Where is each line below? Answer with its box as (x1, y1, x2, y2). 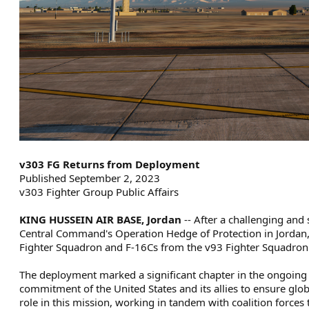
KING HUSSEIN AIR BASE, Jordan (19, 212, 181, 226)
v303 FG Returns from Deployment (19, 157, 200, 171)
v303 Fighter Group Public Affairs (19, 185, 179, 199)
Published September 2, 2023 (19, 171, 160, 185)
